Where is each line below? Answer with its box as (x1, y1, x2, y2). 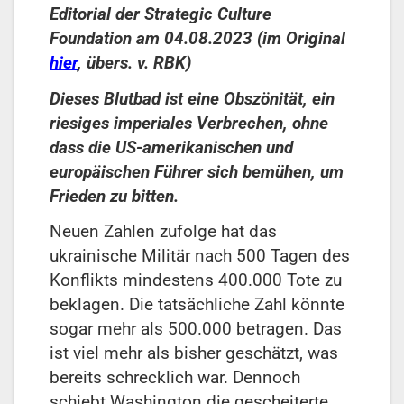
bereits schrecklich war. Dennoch (50, 367, 300, 389)
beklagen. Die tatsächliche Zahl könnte (50, 294, 344, 316)
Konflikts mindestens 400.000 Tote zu (50, 270, 342, 291)
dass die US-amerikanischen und (50, 136, 293, 158)
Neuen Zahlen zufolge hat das (50, 221, 277, 243)
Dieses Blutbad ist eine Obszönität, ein (50, 87, 335, 109)
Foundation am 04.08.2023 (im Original (50, 27, 345, 49)
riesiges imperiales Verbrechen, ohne (50, 112, 328, 133)
